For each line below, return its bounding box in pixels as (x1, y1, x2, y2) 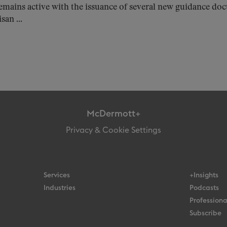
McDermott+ (86, 109, 141, 118)
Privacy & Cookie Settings (66, 126, 161, 134)
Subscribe (190, 210, 222, 217)
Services (43, 172, 70, 179)
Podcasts (190, 184, 219, 192)
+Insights (190, 172, 219, 179)
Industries (43, 184, 75, 192)
